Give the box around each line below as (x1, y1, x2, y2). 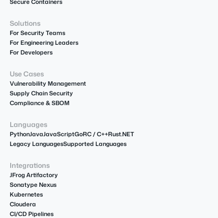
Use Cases (10, 69, 44, 78)
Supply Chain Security (10, 89, 73, 97)
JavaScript (43, 129, 74, 138)
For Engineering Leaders (10, 38, 78, 47)
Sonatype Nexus (10, 180, 56, 189)
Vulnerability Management (10, 79, 86, 88)
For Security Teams (10, 28, 65, 37)
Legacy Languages (10, 139, 63, 148)
